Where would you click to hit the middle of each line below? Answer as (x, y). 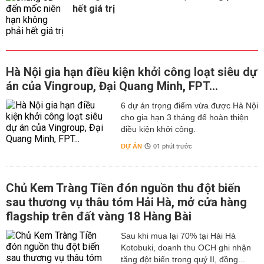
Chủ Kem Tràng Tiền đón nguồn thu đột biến (123, 188)
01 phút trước (172, 147)
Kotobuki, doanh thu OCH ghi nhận (186, 247)
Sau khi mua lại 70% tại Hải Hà (178, 236)
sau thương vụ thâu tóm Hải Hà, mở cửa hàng (126, 202)
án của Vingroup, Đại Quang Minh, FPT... (112, 86)
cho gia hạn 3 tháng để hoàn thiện (184, 117)
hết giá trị (94, 9)
